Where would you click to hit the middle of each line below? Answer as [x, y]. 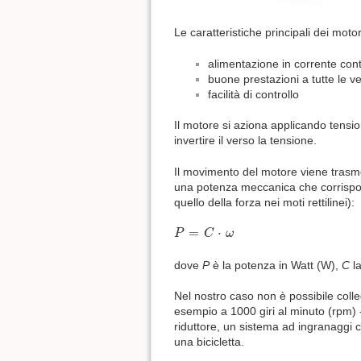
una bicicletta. [209, 342]
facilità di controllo [253, 94]
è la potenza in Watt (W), [276, 265]
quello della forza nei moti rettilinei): [264, 202]
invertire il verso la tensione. [245, 141]
